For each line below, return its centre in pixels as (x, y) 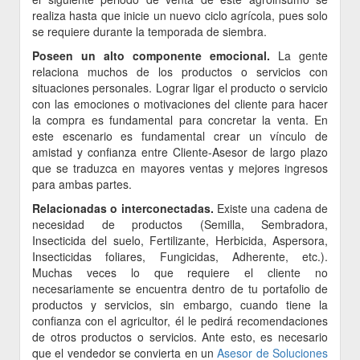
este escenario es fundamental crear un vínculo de (180, 136)
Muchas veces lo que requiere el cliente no (180, 272)
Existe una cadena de (271, 208)
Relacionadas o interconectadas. (123, 208)
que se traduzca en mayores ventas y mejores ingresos (180, 168)
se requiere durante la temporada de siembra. (149, 31)
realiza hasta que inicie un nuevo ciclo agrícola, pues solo (180, 15)
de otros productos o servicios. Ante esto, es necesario (180, 337)
